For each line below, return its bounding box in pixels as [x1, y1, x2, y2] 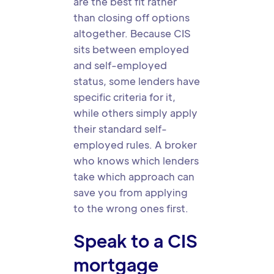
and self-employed [73, 59, 167, 72]
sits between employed [73, 43, 189, 56]
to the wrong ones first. [73, 202, 188, 215]
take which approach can [73, 170, 194, 183]
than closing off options [73, 11, 190, 24]
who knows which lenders [73, 154, 199, 167]
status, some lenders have [73, 75, 200, 87]
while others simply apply [73, 106, 198, 119]
